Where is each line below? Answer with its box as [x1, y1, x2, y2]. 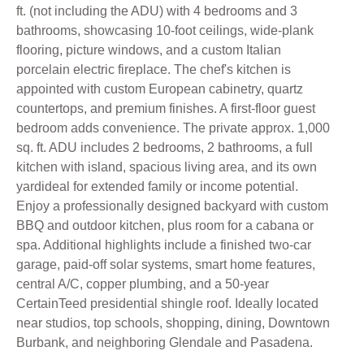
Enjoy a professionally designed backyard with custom [16, 199, 328, 214]
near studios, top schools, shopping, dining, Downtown [16, 316, 330, 331]
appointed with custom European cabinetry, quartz [16, 82, 303, 97]
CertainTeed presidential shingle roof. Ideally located [16, 297, 318, 311]
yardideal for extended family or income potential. [16, 180, 298, 194]
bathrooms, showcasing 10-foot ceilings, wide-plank [16, 24, 314, 38]
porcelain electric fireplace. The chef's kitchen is [16, 63, 291, 77]
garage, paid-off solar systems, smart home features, [16, 258, 315, 272]
